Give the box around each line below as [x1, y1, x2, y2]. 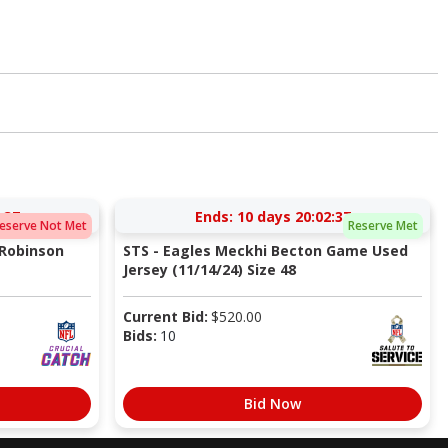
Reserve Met [347, 217, 418, 235]
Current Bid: [122, 306, 208, 326]
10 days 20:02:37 [236, 206, 351, 226]
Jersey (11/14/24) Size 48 [122, 259, 296, 279]
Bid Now [244, 393, 301, 413]
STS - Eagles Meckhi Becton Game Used [122, 240, 408, 260]
